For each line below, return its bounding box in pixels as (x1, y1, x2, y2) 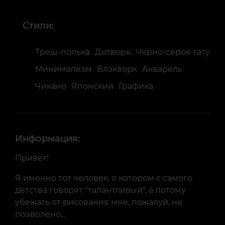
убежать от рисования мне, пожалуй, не (15, 197, 182, 207)
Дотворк (95, 47, 131, 57)
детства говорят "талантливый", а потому (15, 185, 186, 195)
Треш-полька (35, 47, 90, 57)
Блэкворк (97, 64, 137, 74)
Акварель (142, 64, 182, 74)
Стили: (23, 20, 54, 31)
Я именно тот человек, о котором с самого (15, 173, 192, 183)
